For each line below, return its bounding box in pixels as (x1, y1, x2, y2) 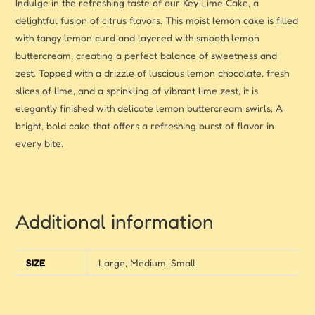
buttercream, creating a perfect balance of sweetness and (15, 49, 278, 62)
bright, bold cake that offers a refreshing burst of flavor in (15, 120, 275, 132)
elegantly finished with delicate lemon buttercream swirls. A (15, 102, 283, 115)
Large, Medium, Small (98, 257, 196, 269)
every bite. (15, 137, 64, 150)
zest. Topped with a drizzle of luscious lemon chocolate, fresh (15, 67, 290, 79)
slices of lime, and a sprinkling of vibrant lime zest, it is (15, 84, 259, 97)
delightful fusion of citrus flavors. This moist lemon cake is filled (15, 14, 299, 27)
